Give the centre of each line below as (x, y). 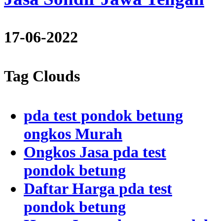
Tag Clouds (42, 76)
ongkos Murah (73, 133)
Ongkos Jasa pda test (95, 152)
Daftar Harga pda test (98, 188)
